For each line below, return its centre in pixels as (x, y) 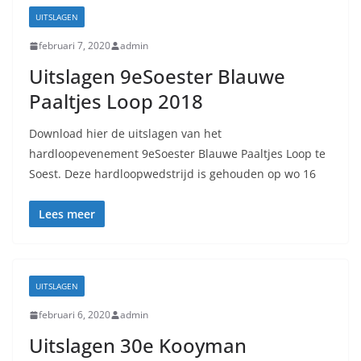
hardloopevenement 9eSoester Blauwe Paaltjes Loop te (177, 154)
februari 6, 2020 (75, 315)
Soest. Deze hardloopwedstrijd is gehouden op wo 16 (172, 174)
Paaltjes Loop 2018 (116, 101)
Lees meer (67, 214)
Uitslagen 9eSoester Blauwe (157, 76)
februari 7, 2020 (75, 46)
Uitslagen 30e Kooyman (138, 345)
